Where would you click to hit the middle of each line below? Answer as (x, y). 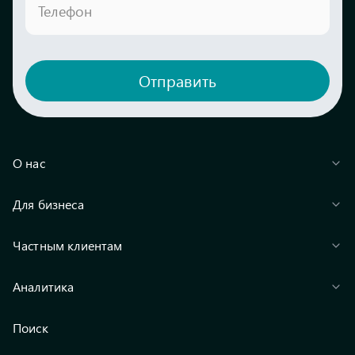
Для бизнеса (48, 204)
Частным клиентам (68, 245)
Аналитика (44, 286)
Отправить (177, 81)
